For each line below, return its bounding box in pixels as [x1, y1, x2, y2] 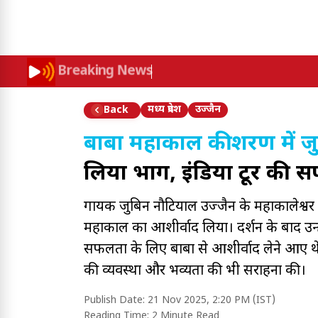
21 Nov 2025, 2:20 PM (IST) [148, 294, 275, 307]
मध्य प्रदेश [148, 103, 181, 116]
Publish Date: [84, 294, 148, 307]
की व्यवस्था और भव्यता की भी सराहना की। [84, 262, 306, 280]
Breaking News [56, 62, 154, 80]
